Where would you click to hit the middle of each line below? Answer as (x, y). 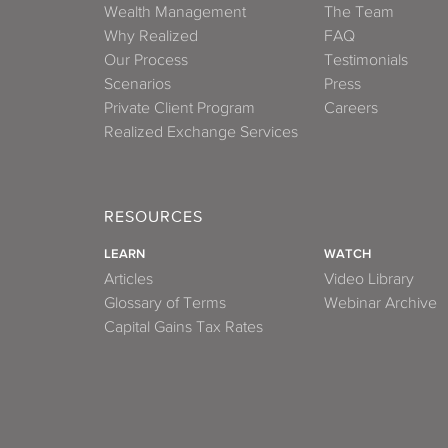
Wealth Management (175, 12)
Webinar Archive (380, 302)
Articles (128, 278)
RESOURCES (153, 216)
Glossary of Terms (165, 302)
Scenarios (137, 84)
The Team (359, 12)
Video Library (369, 278)
